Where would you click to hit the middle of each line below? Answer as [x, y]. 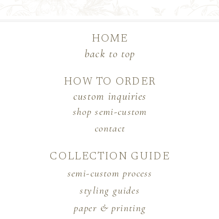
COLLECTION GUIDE [110, 157]
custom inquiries [110, 97]
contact [110, 128]
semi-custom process [110, 173]
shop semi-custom [110, 111]
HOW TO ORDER [110, 83]
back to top [110, 54]
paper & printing [110, 208]
